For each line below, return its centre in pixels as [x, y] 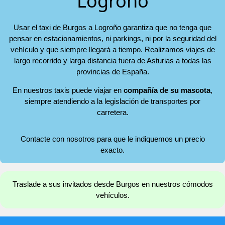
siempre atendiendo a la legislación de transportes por [113, 101]
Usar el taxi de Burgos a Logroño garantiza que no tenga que [113, 28]
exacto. [113, 150]
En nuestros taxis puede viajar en [68, 90]
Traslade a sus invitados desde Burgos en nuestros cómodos [113, 184]
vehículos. [113, 195]
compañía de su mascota [167, 90]
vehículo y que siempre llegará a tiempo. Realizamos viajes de [113, 50]
